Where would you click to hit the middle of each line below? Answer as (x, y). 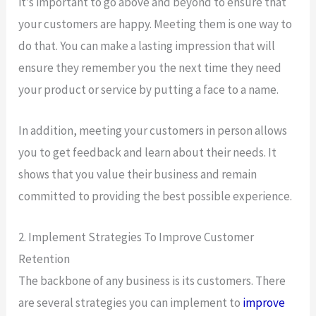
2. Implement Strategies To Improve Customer (136, 237)
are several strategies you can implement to (131, 303)
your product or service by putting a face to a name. (149, 89)
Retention (44, 259)
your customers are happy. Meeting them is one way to (156, 24)
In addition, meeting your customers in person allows (153, 130)
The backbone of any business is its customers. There (152, 281)
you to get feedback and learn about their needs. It (148, 152)
